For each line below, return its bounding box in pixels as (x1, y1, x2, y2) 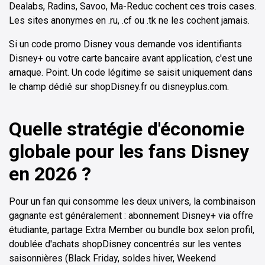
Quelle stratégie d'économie (9, 117, 244, 140)
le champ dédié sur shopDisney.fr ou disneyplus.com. (9, 80, 229, 92)
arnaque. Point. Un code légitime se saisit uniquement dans (9, 66, 253, 78)
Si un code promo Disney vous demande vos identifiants (9, 38, 242, 50)
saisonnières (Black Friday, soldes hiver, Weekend (9, 252, 216, 264)
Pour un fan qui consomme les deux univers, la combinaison (9, 195, 256, 207)
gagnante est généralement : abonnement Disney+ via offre (9, 209, 253, 221)
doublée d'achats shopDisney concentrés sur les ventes (9, 238, 241, 250)
